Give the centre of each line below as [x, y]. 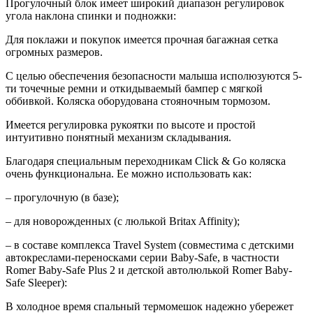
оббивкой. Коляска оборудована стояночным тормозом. [138, 101]
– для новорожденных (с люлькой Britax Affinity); [123, 221]
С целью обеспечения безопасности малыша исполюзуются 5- [154, 75]
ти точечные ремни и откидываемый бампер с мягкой [134, 88]
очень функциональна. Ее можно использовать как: [129, 173]
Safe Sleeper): [36, 282]
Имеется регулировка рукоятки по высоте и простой [131, 124]
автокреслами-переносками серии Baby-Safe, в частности [143, 257]
